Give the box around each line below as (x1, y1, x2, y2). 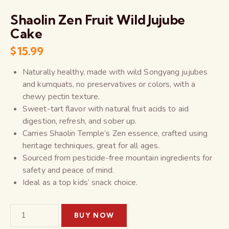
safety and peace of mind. (22, 164, 114, 176)
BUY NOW (74, 211, 114, 219)
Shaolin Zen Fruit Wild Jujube (10, 12, 185, 29)
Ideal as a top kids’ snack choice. (22, 176, 138, 188)
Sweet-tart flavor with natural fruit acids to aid (22, 103, 189, 114)
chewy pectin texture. (22, 90, 100, 102)
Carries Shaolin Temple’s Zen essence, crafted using (22, 127, 208, 139)
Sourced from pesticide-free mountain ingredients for (22, 152, 213, 164)
